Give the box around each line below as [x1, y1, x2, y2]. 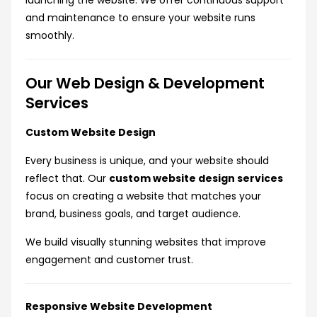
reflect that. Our [25, 171, 109, 186]
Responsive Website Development [25, 299, 212, 314]
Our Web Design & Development [25, 73, 265, 94]
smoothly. [25, 28, 74, 43]
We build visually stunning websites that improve [25, 235, 266, 250]
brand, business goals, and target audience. [25, 207, 241, 221]
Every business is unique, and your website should [25, 154, 269, 168]
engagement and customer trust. [25, 253, 193, 267]
